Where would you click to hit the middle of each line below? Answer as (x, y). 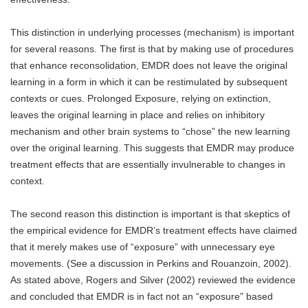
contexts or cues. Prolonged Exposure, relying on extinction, (141, 99)
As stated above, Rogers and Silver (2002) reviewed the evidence (153, 280)
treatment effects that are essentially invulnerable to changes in (148, 165)
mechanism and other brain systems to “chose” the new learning (150, 132)
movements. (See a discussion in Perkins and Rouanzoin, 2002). (151, 264)
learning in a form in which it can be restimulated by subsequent (149, 82)
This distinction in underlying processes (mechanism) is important (152, 33)
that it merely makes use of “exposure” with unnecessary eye (143, 247)
